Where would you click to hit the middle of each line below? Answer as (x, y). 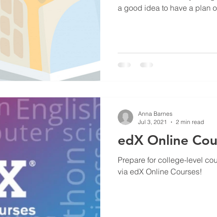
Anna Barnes (155, 114)
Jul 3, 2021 (153, 122)
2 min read (190, 122)
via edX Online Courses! (160, 171)
